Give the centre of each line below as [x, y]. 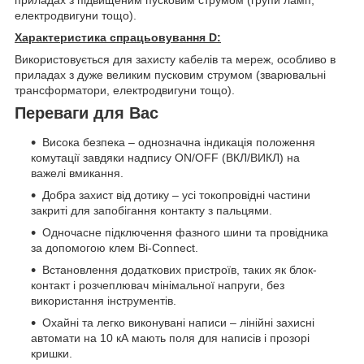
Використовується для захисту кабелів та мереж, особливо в [175, 60]
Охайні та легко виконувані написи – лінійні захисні [178, 323]
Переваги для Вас [87, 113]
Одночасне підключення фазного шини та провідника [185, 233]
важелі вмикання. [77, 173]
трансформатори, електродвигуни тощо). [125, 91]
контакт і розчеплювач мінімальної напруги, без [158, 286]
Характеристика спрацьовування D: [118, 38]
